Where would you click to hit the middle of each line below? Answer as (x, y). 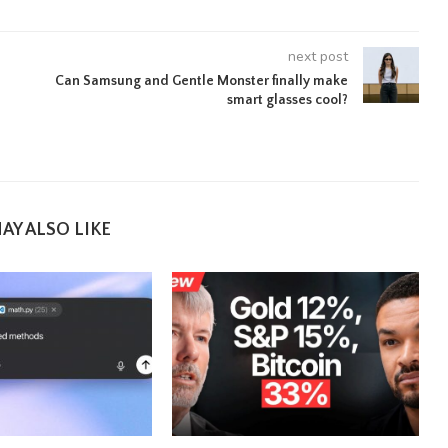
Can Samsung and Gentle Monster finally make (201, 80)
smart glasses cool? (287, 99)
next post (317, 56)
